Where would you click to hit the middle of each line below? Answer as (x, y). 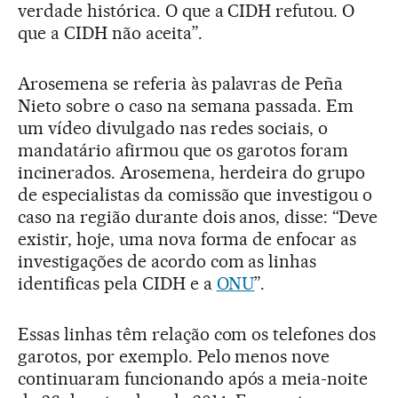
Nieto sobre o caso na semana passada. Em (186, 106)
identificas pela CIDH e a (117, 284)
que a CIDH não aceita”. (110, 33)
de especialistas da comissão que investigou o (195, 195)
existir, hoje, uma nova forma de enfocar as (187, 239)
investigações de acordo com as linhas (167, 262)
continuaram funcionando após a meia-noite (193, 379)
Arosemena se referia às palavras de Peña (181, 84)
